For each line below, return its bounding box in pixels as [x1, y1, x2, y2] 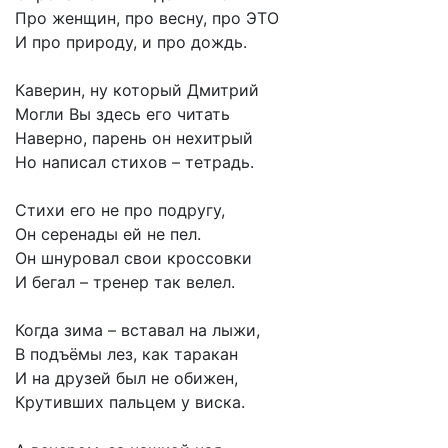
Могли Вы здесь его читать [15, 103, 230, 124]
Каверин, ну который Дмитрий [15, 79, 259, 100]
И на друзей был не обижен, [15, 367, 238, 388]
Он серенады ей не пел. [15, 223, 201, 244]
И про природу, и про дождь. [15, 31, 247, 52]
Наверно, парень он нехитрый [15, 127, 253, 148]
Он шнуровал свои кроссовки [15, 247, 252, 268]
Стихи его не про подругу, [15, 199, 225, 220]
